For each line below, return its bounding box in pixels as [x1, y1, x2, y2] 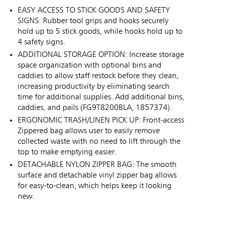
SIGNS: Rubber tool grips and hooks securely [18, 17, 168, 26]
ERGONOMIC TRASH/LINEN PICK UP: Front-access [18, 117, 184, 125]
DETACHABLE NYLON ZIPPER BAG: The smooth [18, 161, 177, 169]
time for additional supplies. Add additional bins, [18, 93, 184, 102]
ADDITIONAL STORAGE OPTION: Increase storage [18, 51, 184, 60]
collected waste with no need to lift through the [18, 138, 181, 146]
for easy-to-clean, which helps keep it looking [18, 182, 172, 191]
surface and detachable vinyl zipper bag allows [18, 172, 177, 180]
